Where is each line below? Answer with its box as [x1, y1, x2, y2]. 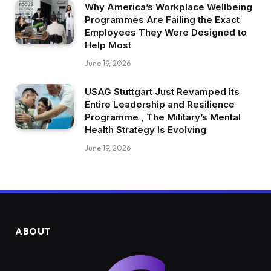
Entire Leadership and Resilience [85, 98, 235, 110]
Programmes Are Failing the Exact [85, 13, 240, 25]
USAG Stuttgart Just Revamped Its [85, 85, 240, 97]
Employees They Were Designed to [85, 26, 247, 38]
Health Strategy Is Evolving [85, 123, 206, 135]
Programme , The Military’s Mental [85, 111, 241, 123]
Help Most [85, 39, 131, 51]
